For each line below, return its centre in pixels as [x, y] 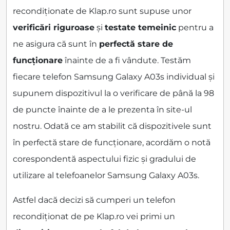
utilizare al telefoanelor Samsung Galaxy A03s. [106, 176]
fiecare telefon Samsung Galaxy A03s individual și [114, 77]
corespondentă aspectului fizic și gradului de [104, 159]
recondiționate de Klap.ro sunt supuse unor [102, 11]
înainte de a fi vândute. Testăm [127, 61]
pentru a [195, 28]
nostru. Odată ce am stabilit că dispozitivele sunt [112, 126]
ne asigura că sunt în [56, 44]
